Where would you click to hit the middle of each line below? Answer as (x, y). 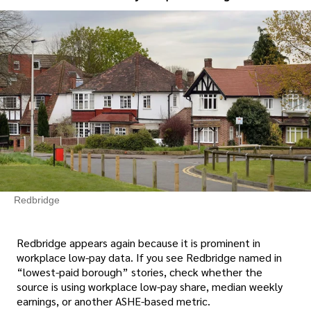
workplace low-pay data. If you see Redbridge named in (149, 258)
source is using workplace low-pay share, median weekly (150, 287)
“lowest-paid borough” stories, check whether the (140, 272)
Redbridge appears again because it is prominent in (138, 243)
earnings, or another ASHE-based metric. (114, 301)
